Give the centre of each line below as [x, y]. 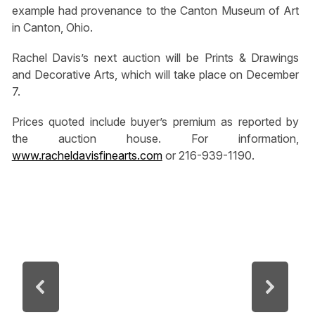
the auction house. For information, [155, 139]
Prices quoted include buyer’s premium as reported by [155, 122]
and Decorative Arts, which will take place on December [155, 75]
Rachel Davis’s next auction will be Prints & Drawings [155, 58]
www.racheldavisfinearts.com [87, 156]
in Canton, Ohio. [52, 28]
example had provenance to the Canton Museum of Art [155, 11]
